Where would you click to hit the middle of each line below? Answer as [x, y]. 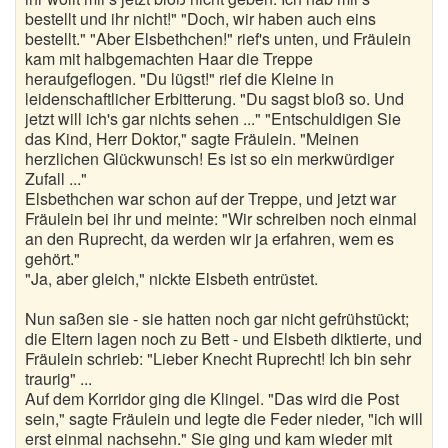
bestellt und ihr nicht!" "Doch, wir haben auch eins [200, 18]
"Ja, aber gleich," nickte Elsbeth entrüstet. [171, 278]
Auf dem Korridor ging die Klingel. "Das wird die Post [212, 398]
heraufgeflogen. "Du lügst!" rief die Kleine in [179, 78]
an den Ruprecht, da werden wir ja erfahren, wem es [209, 238]
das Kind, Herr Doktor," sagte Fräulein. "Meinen [192, 138]
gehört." [52, 258]
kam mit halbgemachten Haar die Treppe [169, 58]
